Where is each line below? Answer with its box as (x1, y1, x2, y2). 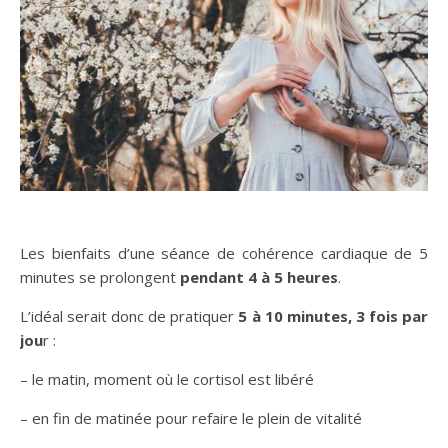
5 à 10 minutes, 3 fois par (238, 306, 429, 326)
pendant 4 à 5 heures (180, 267, 338, 287)
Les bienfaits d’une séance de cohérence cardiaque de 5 (20, 243, 428, 263)
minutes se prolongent (20, 267, 180, 287)
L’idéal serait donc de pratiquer (20, 306, 239, 326)
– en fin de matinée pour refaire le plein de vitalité (20, 408, 362, 428)
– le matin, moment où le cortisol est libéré (20, 369, 314, 389)
